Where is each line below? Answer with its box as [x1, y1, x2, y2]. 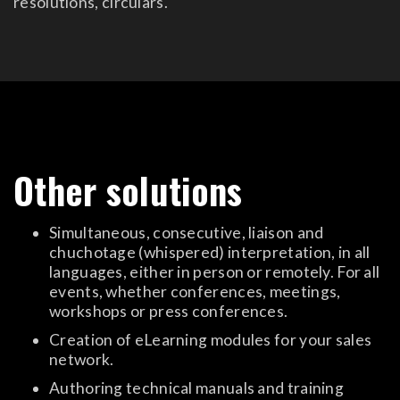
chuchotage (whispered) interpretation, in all [49, 243, 371, 262]
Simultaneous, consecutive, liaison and [49, 223, 324, 242]
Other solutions [13, 163, 243, 217]
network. [49, 350, 114, 369]
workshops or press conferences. [49, 302, 288, 321]
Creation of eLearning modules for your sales [49, 330, 372, 349]
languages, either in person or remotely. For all [49, 262, 380, 281]
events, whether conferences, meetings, [49, 282, 341, 301]
